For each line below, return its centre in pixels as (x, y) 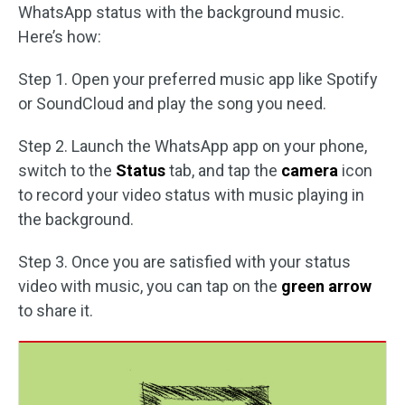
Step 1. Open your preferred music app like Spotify (198, 79)
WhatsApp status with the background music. (181, 12)
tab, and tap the (223, 170)
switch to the (67, 170)
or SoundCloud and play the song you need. (172, 104)
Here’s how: (60, 37)
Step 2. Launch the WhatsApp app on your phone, (193, 146)
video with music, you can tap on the (150, 286)
